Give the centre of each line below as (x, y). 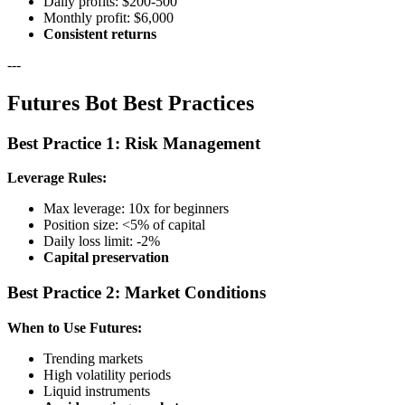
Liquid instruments (97, 391)
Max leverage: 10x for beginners (136, 209)
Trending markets (93, 358)
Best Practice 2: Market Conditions (137, 293)
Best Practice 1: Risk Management (134, 143)
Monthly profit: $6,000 (108, 17)
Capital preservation (106, 258)
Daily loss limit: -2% (102, 241)
